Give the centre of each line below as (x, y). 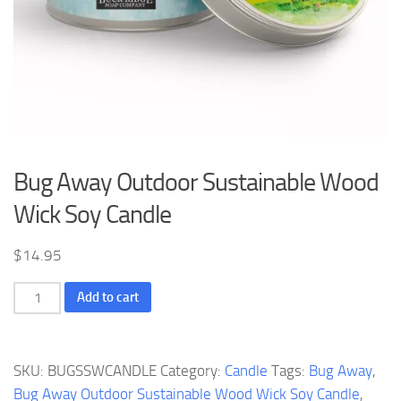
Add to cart (108, 297)
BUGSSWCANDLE (102, 371)
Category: (192, 371)
